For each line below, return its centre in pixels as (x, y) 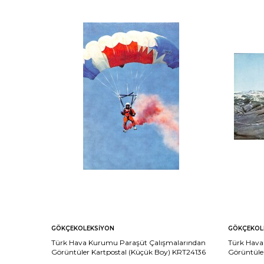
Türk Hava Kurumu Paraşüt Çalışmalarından (128, 242)
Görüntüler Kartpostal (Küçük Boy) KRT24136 (128, 252)
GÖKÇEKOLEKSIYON (83, 228)
